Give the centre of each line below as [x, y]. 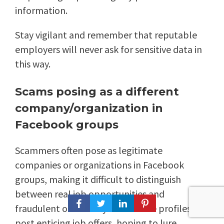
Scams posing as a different [97, 92]
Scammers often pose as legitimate [89, 150]
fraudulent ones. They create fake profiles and [112, 208]
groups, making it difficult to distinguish [98, 179]
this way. [33, 64]
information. [41, 10]
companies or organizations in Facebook [99, 165]
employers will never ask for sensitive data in [108, 49]
